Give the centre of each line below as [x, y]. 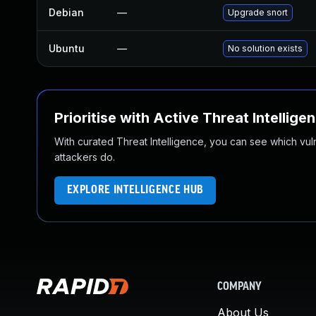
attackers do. [85, 157]
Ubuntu [67, 48]
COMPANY [239, 287]
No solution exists [265, 48]
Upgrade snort [258, 12]
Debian [66, 12]
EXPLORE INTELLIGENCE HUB [135, 190]
